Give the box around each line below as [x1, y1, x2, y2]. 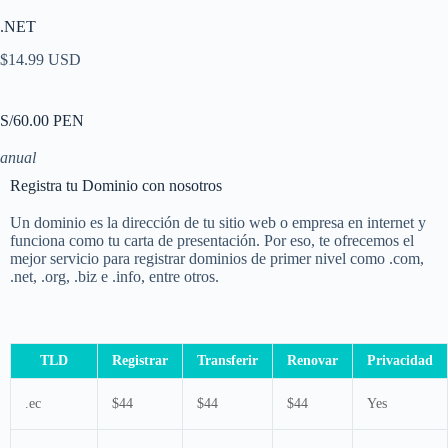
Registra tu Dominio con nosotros [10, 176, 222, 194]
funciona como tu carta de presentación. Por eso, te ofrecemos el [10, 231, 414, 249]
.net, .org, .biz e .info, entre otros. [10, 267, 219, 285]
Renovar [287, 352, 338, 368]
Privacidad [367, 352, 433, 368]
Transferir [197, 352, 258, 368]
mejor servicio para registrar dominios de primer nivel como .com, [10, 249, 424, 267]
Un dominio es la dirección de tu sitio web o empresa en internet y [10, 213, 426, 231]
